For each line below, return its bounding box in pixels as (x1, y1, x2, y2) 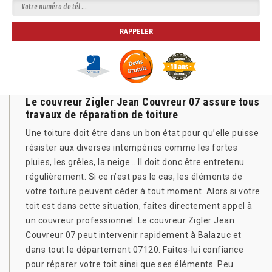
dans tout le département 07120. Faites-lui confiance (25, 245, 243, 254)
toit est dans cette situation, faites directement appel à (25, 201, 253, 211)
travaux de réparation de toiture (25, 108, 178, 121)
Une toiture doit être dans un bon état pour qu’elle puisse (25, 128, 259, 138)
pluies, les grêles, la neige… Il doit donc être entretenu (25, 157, 245, 167)
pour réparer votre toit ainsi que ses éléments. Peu (25, 259, 234, 269)
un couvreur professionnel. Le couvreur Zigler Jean (25, 216, 234, 225)
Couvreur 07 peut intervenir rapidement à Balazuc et (25, 230, 242, 240)
